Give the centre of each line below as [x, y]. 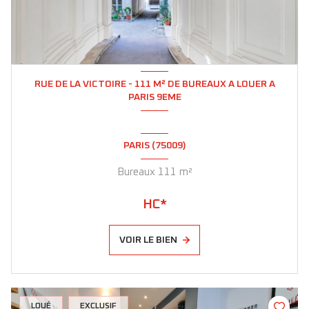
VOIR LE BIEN [149, 240]
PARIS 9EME [154, 97]
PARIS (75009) [154, 146]
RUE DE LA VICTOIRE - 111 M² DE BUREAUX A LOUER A [154, 84]
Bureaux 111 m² [186, 172]
